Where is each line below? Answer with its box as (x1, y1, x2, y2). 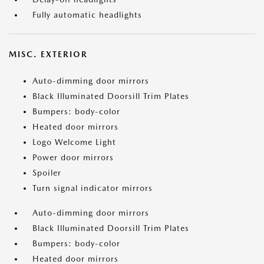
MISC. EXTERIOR (9, 49, 88, 59)
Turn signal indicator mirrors (32, 183, 153, 193)
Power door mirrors (32, 153, 114, 162)
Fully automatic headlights (32, 10, 142, 19)
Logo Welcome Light (32, 137, 116, 147)
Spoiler (32, 168, 61, 177)
